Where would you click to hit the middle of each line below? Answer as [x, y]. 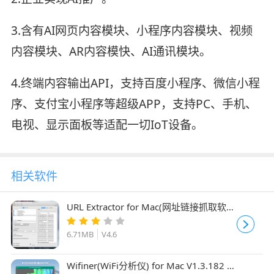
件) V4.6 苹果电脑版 [107, 219]
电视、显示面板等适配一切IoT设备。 [107, 124]
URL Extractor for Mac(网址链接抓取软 [146, 206]
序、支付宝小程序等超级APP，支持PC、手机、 [134, 104]
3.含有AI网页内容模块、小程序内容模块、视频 [131, 30]
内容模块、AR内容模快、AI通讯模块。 [111, 51]
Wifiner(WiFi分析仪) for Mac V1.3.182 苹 [151, 265]
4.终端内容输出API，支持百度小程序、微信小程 [135, 83]
